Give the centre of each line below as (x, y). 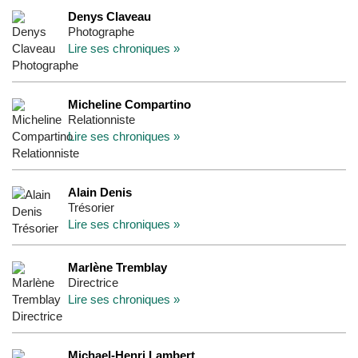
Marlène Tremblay (117, 267)
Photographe (101, 32)
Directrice (93, 282)
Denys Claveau (109, 16)
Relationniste (101, 119)
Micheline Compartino (129, 104)
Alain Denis (100, 192)
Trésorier (91, 207)
